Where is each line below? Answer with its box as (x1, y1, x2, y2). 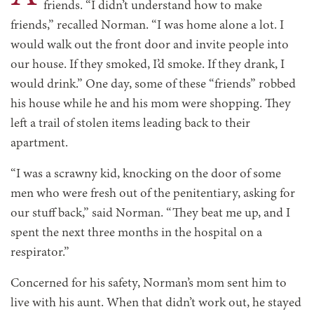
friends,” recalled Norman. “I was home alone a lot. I (11, 18, 284, 33)
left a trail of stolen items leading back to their (11, 116, 250, 131)
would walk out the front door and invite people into (11, 38, 289, 53)
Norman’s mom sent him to (143, 276, 287, 291)
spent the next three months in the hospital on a (11, 226, 262, 240)
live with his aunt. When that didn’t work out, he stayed (11, 296, 301, 310)
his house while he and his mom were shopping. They (11, 97, 291, 111)
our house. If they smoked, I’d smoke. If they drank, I (11, 57, 285, 72)
